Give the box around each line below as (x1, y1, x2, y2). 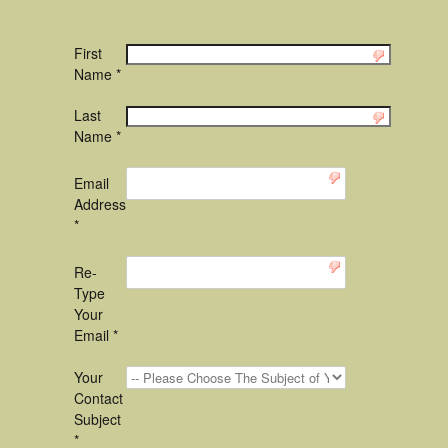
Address (74, 194, 126, 214)
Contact (74, 388, 123, 408)
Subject (74, 409, 121, 429)
